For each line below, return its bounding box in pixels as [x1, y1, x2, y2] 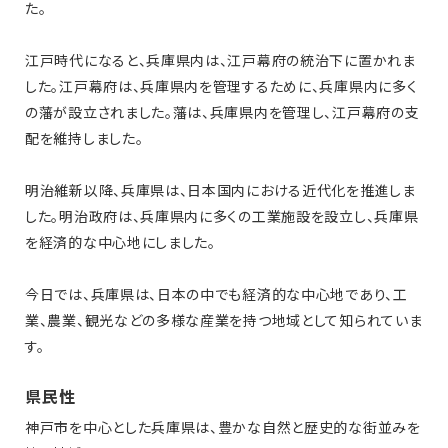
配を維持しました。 [25, 128, 144, 149]
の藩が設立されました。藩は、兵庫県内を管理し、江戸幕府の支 [25, 102, 420, 123]
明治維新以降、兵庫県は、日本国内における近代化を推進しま [25, 180, 416, 201]
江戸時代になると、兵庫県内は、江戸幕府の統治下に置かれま [25, 50, 416, 71]
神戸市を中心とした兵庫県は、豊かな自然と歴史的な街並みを [25, 417, 421, 438]
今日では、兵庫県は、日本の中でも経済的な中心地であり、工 [25, 284, 408, 305]
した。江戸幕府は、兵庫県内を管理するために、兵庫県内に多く [25, 76, 418, 97]
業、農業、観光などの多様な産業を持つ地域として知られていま [25, 310, 423, 331]
